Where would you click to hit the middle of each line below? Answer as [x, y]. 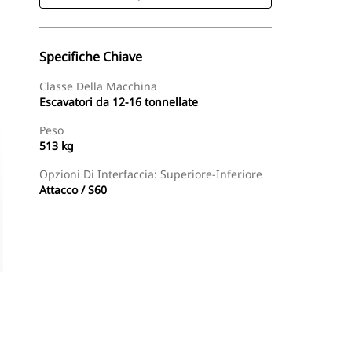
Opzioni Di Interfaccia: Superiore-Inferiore [151, 174]
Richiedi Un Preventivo [202, 330]
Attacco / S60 [73, 190]
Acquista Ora [88, 330]
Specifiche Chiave [91, 57]
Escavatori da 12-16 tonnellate [119, 102]
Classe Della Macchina [98, 86]
